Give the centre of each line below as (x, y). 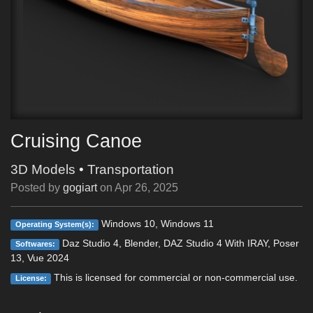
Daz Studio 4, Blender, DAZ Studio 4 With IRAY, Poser (180, 243)
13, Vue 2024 (40, 258)
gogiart (80, 188)
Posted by (37, 188)
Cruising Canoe (76, 141)
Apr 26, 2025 (146, 188)
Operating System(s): (54, 224)
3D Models (43, 169)
